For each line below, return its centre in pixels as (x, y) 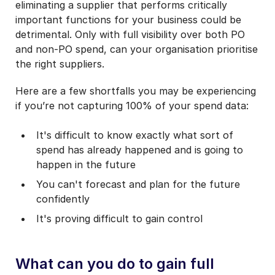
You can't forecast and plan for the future (138, 184)
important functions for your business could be (128, 19)
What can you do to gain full (115, 263)
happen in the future (86, 164)
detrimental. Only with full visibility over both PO (130, 34)
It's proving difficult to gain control (120, 218)
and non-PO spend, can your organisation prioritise (137, 49)
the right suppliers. (60, 64)
